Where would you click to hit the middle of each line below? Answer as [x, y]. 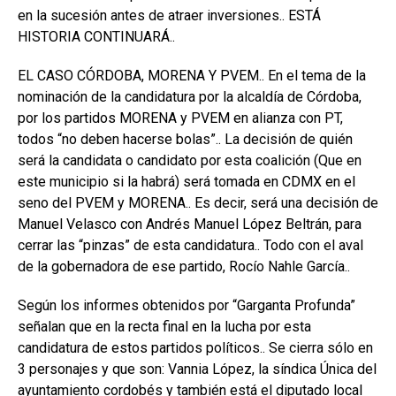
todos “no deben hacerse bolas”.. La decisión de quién [185, 140]
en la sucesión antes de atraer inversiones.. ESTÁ [169, 16]
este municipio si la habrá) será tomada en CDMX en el [187, 182]
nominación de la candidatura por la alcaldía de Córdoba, [190, 97]
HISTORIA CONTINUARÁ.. [96, 37]
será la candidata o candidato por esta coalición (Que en [190, 161]
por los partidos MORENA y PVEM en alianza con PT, [180, 118]
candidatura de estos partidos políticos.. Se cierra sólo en [195, 348]
